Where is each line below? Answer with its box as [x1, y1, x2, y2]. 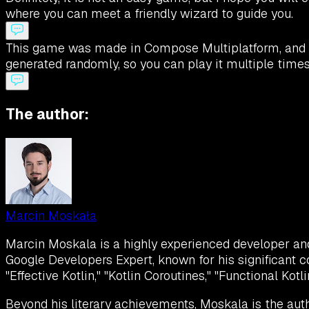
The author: [6, 105, 89, 124]
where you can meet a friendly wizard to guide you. [6, 6, 293, 22]
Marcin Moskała [6, 208, 97, 224]
